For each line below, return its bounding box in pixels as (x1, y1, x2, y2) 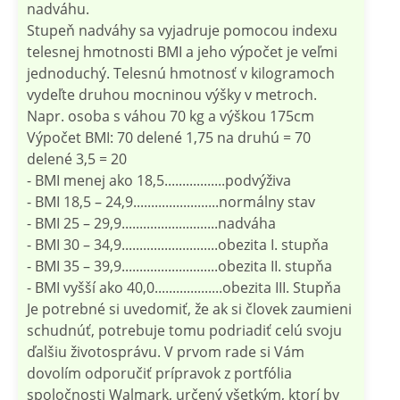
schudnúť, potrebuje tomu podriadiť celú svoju (27, 320, 342, 340)
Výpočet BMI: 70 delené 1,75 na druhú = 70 (27, 127, 311, 147)
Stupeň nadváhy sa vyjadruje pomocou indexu (27, 20, 337, 40)
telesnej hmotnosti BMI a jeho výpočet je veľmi (27, 41, 337, 62)
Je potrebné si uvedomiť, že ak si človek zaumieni (27, 298, 352, 319)
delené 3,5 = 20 (27, 148, 127, 169)
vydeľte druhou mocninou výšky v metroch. (27, 84, 317, 104)
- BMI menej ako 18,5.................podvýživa (27, 170, 291, 190)
